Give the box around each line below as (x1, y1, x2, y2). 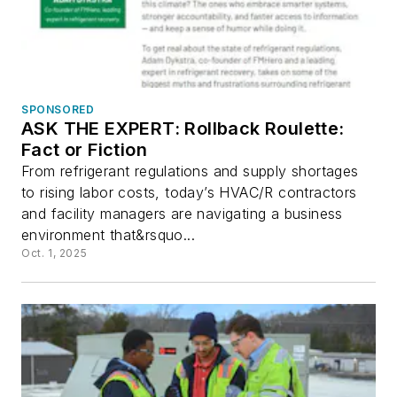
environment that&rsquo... (21, 225, 195, 244)
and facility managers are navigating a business (21, 204, 343, 222)
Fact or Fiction (21, 138, 147, 160)
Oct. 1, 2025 (21, 245, 88, 260)
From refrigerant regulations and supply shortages (21, 161, 359, 180)
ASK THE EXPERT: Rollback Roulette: (21, 117, 345, 139)
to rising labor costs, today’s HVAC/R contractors (21, 183, 357, 201)
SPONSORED (21, 102, 95, 116)
